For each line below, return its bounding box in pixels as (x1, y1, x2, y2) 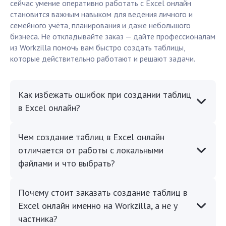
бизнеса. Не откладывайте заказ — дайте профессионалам (10, 31, 215, 42)
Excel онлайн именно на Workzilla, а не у (18, 200, 178, 212)
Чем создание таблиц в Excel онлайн (18, 131, 164, 143)
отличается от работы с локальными (18, 144, 163, 156)
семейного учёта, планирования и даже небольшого (10, 20, 191, 31)
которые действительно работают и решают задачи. (10, 53, 195, 64)
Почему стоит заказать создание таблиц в (18, 187, 187, 199)
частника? (18, 213, 58, 225)
